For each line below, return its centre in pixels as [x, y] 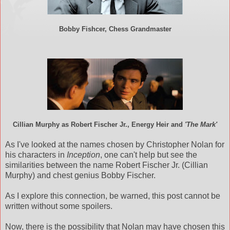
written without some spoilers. [59, 206]
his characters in [36, 155]
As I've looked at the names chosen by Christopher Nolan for [115, 145]
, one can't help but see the [149, 155]
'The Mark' [201, 125]
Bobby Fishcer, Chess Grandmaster [115, 29]
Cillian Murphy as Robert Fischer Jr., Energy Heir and [99, 125]
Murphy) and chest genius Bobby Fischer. [80, 176]
